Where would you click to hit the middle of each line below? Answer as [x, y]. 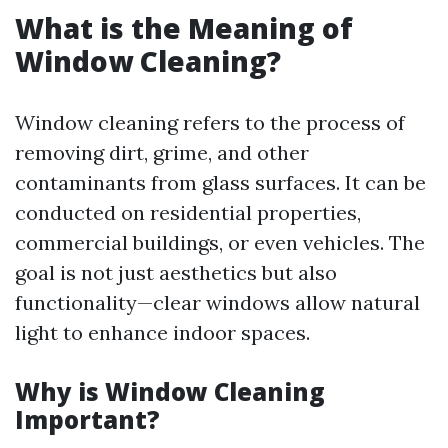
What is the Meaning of [184, 28]
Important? [87, 420]
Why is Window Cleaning [170, 392]
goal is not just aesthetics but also [176, 273]
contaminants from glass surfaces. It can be [220, 183]
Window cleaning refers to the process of [210, 123]
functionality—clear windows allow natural [217, 303]
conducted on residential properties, [188, 213]
